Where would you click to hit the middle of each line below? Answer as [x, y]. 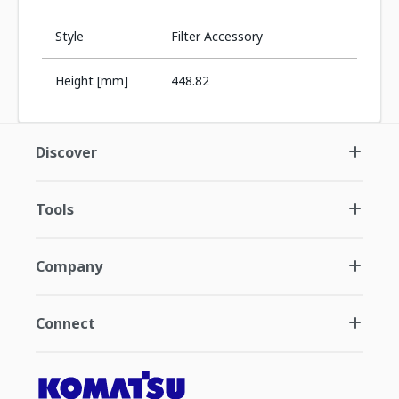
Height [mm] [92, 81]
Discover [66, 152]
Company [69, 266]
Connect [65, 323]
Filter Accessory [216, 36]
